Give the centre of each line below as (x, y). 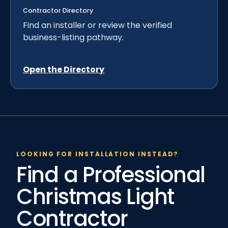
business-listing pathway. (73, 38)
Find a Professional (111, 175)
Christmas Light (95, 197)
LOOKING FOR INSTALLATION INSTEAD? (98, 154)
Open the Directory (64, 70)
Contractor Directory (58, 11)
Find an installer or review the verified (97, 25)
